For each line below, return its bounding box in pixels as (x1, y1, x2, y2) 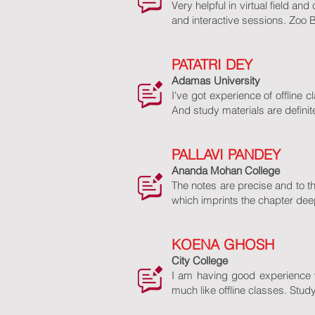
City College (172, 254, 228, 267)
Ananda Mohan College (172, 164, 280, 177)
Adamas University (172, 74, 260, 87)
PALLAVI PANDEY (172, 146, 281, 163)
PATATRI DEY (172, 56, 252, 73)
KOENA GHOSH (172, 236, 274, 253)
